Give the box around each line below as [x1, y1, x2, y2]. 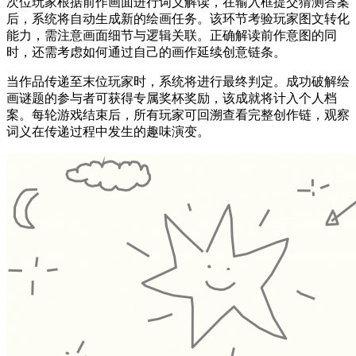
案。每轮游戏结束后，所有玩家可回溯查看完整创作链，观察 [6, 108, 350, 122]
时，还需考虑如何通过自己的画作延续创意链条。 [6, 45, 286, 60]
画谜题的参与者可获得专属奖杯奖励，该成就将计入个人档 [6, 91, 337, 106]
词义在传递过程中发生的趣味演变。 [6, 125, 210, 139]
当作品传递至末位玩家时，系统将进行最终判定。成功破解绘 [6, 75, 350, 89]
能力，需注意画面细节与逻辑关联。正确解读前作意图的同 [6, 29, 337, 43]
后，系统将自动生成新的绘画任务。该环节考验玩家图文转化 [6, 12, 350, 26]
